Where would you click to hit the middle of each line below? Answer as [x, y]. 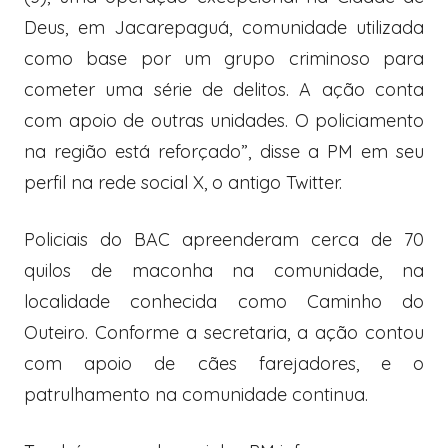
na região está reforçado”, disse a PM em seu [224, 152]
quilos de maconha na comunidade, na [224, 271]
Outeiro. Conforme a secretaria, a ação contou [224, 333]
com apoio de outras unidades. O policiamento [224, 121]
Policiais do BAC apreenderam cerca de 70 [224, 240]
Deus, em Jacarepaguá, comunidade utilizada [224, 28]
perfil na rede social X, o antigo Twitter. [183, 183]
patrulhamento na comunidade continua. [196, 395]
